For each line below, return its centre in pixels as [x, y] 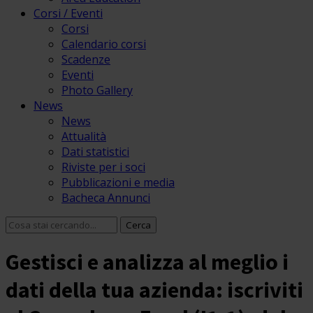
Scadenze [86, 59]
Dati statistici [95, 152]
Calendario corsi [104, 44]
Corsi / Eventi [68, 13]
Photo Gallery [97, 90]
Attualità [84, 136]
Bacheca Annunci [106, 198]
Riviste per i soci [103, 167]
